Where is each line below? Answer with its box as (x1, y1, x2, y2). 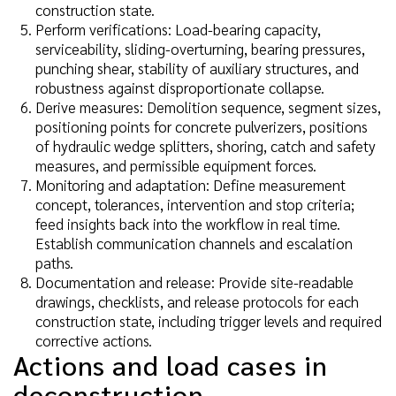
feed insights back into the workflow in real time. (35, 214, 340, 234)
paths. (35, 253, 73, 273)
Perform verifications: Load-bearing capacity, (35, 19, 321, 40)
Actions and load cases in (13, 347, 328, 383)
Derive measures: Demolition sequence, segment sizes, (35, 97, 381, 118)
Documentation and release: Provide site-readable (35, 272, 354, 293)
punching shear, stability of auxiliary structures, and (35, 58, 359, 79)
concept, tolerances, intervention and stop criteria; (35, 194, 354, 215)
